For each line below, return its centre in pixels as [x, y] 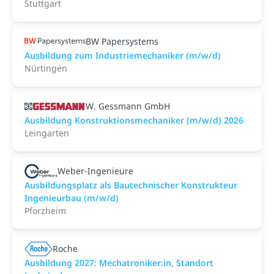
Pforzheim [45, 211]
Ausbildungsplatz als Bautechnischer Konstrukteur [131, 185]
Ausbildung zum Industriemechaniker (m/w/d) [123, 55]
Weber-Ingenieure [95, 171]
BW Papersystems [122, 41]
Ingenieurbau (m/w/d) [72, 198]
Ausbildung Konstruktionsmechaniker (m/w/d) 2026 [134, 120]
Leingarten [47, 133]
